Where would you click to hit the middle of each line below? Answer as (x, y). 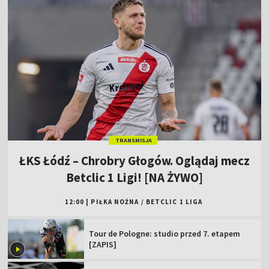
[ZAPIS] (103, 245)
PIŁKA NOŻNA (115, 202)
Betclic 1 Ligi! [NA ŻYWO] (134, 178)
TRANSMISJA (133, 141)
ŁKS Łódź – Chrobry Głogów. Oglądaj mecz (134, 161)
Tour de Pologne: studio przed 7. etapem (165, 234)
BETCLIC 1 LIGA (174, 202)
